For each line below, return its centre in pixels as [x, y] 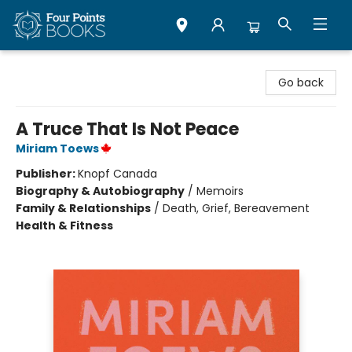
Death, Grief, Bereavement [236, 208]
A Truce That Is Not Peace [127, 129]
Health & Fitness [64, 225]
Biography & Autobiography [100, 191]
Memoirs [220, 191]
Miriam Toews [57, 148]
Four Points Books [59, 65]
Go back [301, 82]
